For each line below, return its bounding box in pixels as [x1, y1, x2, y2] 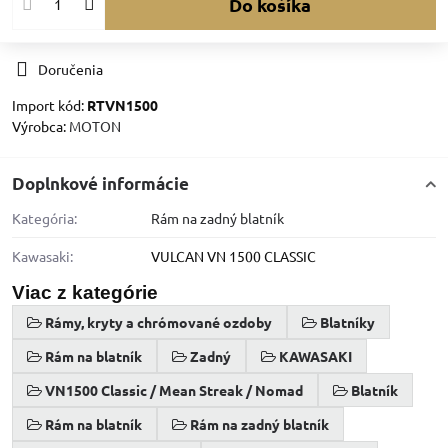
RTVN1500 [87, 96, 158, 115]
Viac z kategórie [12, 282, 158, 304]
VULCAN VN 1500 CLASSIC [151, 247, 316, 266]
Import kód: [12, 96, 87, 115]
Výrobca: [12, 117, 69, 136]
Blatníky [320, 313, 375, 332]
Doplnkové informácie [12, 173, 189, 195]
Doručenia [38, 60, 103, 79]
